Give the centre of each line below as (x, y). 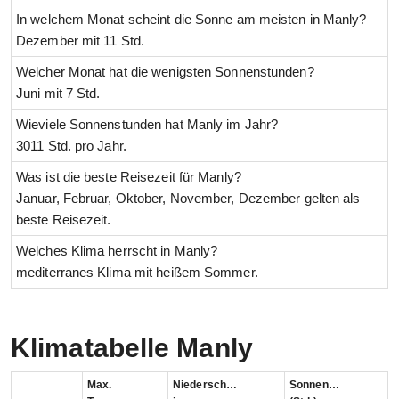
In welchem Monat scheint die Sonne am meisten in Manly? (191, 20)
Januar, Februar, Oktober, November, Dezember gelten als (188, 199)
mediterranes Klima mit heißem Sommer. (137, 273)
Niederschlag (231, 385)
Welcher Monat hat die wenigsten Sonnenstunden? (165, 72)
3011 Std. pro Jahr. (71, 146)
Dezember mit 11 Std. (80, 41)
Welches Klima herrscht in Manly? (117, 251)
